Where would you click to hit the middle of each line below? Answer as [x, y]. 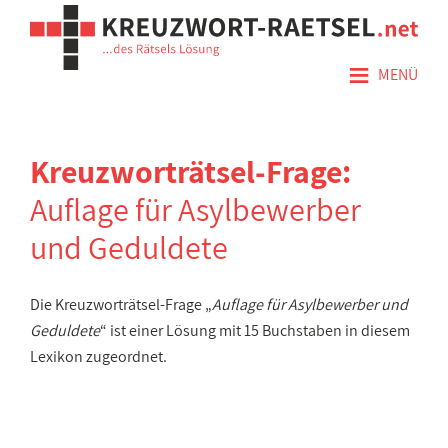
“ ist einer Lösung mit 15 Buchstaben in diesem [255, 330]
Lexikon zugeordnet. [98, 356]
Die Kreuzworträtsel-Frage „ [121, 304]
